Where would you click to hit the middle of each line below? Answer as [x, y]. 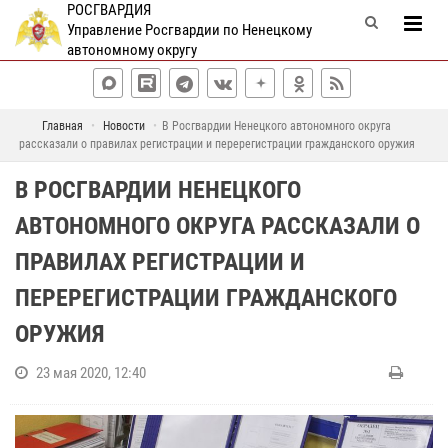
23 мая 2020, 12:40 [91, 373]
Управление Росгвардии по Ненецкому [189, 30]
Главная [62, 126]
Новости [124, 126]
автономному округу [131, 50]
